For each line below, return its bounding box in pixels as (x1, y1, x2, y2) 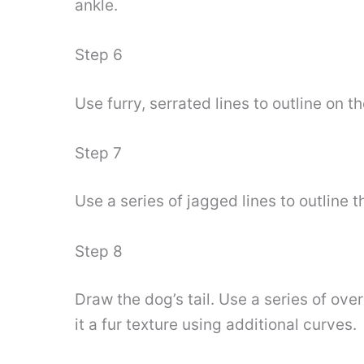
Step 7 (75, 143, 122, 162)
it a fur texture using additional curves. (75, 315, 357, 335)
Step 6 (75, 45, 123, 65)
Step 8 (75, 241, 123, 261)
